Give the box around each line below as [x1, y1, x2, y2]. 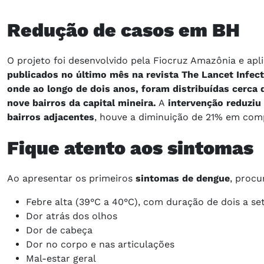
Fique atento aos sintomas [7, 136, 253, 159]
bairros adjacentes [7, 111, 94, 123]
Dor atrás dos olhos [26, 210, 117, 222]
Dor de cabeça [26, 224, 93, 236]
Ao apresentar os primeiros [7, 172, 133, 184]
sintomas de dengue [133, 172, 230, 184]
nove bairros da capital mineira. [7, 97, 156, 108]
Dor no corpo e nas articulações [26, 238, 174, 250]
